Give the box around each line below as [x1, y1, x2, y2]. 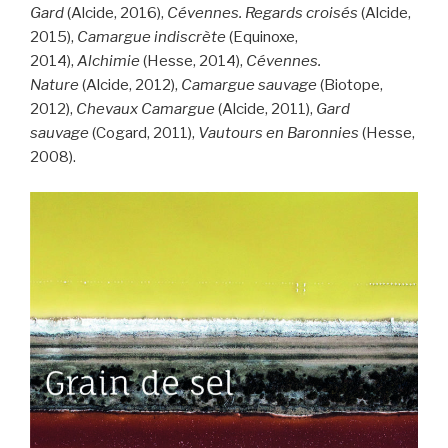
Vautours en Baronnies [198, 124, 359, 143]
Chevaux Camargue [76, 100, 215, 119]
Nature [30, 76, 82, 95]
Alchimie [77, 52, 143, 71]
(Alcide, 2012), [82, 76, 181, 95]
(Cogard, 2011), [89, 124, 198, 143]
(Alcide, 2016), [64, 4, 167, 23]
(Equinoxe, [226, 28, 298, 47]
